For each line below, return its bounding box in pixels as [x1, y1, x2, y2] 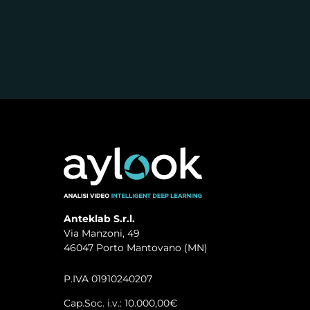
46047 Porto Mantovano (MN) [64, 241, 208, 254]
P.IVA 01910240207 [64, 272, 152, 285]
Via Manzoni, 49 [64, 226, 140, 239]
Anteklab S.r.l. [64, 212, 135, 225]
